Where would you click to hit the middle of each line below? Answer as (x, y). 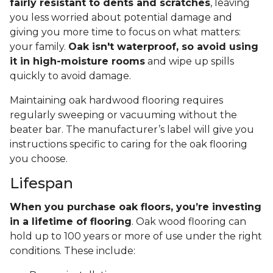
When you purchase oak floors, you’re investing (136, 207)
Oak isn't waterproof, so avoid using (163, 47)
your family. (39, 47)
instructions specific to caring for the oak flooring (129, 144)
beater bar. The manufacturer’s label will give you (132, 130)
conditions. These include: (74, 251)
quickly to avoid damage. (72, 76)
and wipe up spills (190, 62)
